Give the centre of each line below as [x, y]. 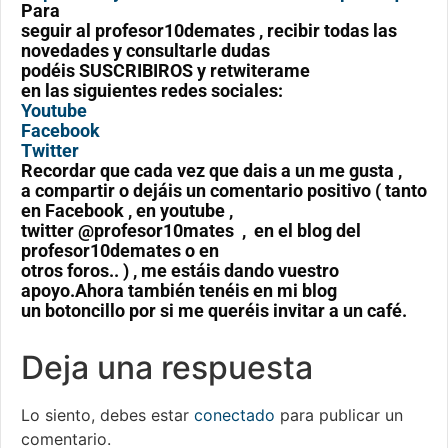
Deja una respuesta [167, 368]
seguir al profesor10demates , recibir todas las [209, 31]
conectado [234, 415]
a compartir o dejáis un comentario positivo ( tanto [224, 191]
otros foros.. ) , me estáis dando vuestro [180, 271]
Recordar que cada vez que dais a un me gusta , [211, 171]
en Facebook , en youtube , [127, 211]
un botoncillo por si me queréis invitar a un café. [214, 311]
